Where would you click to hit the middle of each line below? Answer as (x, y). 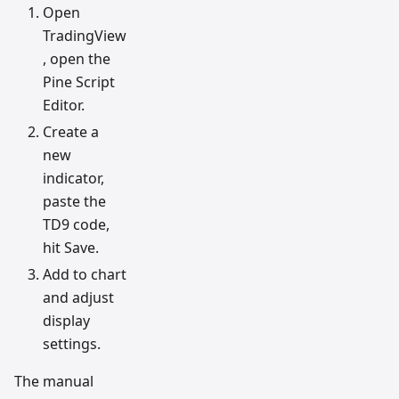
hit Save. (71, 247)
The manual (54, 381)
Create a (71, 131)
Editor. (64, 105)
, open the (77, 58)
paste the (74, 201)
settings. (72, 343)
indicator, (73, 178)
